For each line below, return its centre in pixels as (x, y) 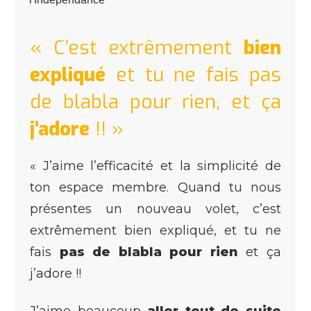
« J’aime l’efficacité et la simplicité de (155, 166)
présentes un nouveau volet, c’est (155, 209)
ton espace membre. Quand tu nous (155, 187)
